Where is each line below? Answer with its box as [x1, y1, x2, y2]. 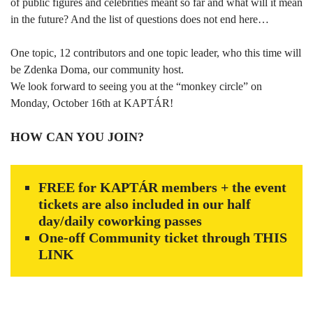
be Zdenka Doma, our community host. [10, 64, 184, 75]
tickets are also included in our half [38, 196, 251, 212]
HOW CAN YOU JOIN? [10, 130, 144, 144]
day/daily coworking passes [38, 213, 202, 228]
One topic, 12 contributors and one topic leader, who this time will [10, 47, 301, 59]
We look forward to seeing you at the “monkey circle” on [10, 80, 262, 92]
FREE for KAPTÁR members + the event [38, 180, 286, 195]
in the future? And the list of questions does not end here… [10, 13, 269, 25]
